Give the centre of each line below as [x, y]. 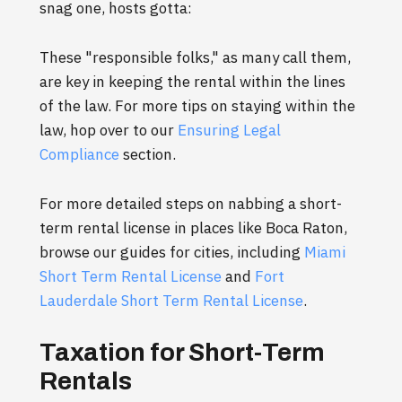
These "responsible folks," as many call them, [195, 58]
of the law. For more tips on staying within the [197, 106]
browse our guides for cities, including [172, 253]
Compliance [79, 155]
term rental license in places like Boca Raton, [193, 228]
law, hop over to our [109, 131]
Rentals [86, 381]
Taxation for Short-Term [182, 353]
